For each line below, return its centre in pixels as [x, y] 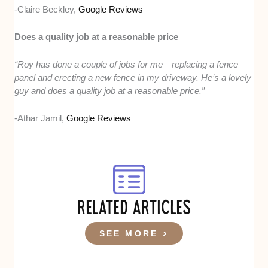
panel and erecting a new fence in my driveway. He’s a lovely [133, 77]
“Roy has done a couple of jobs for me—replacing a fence [127, 64]
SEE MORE [129, 233]
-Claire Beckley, [47, 9]
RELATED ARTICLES [134, 210]
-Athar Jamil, [41, 118]
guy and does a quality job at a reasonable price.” [110, 90]
